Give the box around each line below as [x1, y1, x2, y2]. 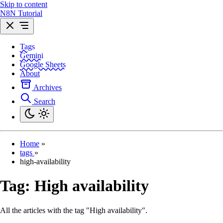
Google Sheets [20, 60, 66, 69]
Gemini [20, 51, 43, 60]
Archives [33, 83, 62, 92]
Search [34, 97, 55, 106]
